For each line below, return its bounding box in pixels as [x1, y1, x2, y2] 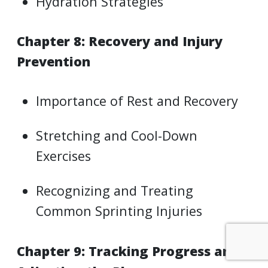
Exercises [36, 147, 92, 165]
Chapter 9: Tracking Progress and [17, 242, 239, 260]
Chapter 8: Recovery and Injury [17, 32, 223, 50]
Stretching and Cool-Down [36, 127, 198, 145]
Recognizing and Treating [36, 182, 194, 200]
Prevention [17, 52, 90, 70]
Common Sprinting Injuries [36, 202, 203, 220]
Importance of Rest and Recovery [36, 92, 239, 110]
